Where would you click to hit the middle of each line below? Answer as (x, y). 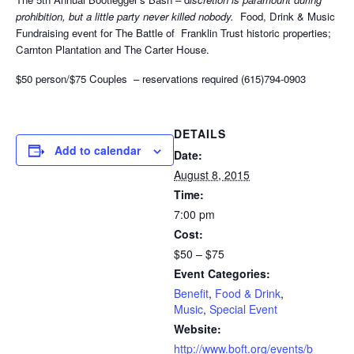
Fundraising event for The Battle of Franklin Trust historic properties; (173, 33)
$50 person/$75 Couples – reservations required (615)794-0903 (161, 79)
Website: (198, 329)
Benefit (191, 294)
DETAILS (200, 134)
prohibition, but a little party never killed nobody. (126, 17)
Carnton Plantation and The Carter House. (113, 50)
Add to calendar (98, 151)
